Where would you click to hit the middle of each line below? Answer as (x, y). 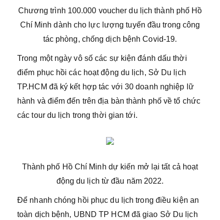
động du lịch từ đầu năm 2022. (110, 181)
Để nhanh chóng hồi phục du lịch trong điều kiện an (108, 200)
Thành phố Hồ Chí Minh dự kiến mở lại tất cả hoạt (110, 167)
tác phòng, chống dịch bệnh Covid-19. (110, 39)
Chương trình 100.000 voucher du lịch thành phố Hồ (110, 11)
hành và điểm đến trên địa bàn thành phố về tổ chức (109, 101)
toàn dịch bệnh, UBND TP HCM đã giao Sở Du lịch (108, 214)
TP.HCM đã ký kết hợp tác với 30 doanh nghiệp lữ (106, 87)
